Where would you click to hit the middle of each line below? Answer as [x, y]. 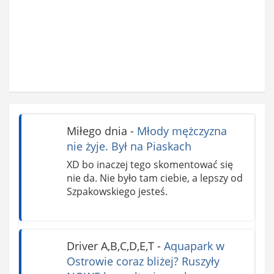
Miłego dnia [97, 131]
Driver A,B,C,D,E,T [110, 246]
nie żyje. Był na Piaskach [129, 146]
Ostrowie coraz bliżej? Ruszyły [143, 261]
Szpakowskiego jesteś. [117, 191]
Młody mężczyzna [182, 131]
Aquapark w [194, 246]
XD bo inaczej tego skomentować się [150, 164]
